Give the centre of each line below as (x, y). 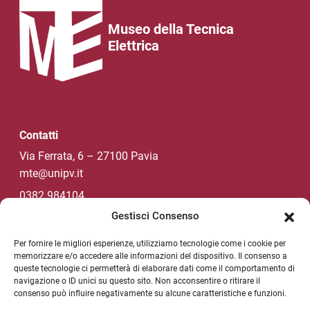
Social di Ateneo (60, 248)
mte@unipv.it (51, 174)
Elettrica (134, 46)
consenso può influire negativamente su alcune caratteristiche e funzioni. (150, 293)
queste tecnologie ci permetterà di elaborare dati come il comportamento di (154, 268)
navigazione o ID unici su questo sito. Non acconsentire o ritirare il (137, 281)
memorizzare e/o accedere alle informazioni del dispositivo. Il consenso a (151, 256)
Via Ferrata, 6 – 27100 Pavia (89, 156)
